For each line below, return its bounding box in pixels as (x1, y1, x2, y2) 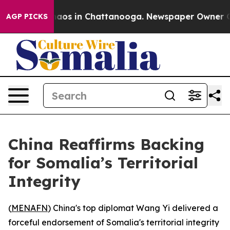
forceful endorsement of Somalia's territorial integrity (8, 217, 219, 227)
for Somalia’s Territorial (8, 153, 198, 172)
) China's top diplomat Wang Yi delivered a (48, 203, 218, 213)
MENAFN (11, 203, 48, 213)
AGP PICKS (6, 12, 48, 21)
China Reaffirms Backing (8, 135, 204, 154)
